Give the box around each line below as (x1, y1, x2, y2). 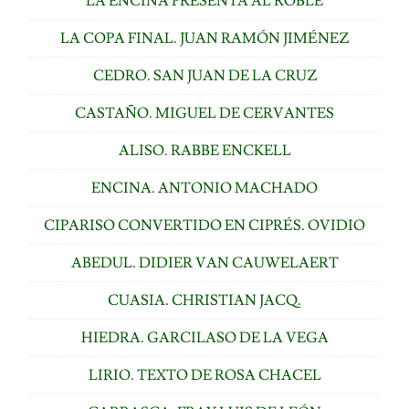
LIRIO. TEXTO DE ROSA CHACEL (88, 365, 321, 384)
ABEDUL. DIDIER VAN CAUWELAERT (70, 253, 339, 272)
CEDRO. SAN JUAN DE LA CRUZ (92, 66, 317, 85)
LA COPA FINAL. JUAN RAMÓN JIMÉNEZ (60, 28, 349, 47)
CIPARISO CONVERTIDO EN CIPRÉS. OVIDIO (44, 215, 365, 235)
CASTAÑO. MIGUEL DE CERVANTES (75, 103, 334, 122)
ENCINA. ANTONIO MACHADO (91, 178, 318, 197)
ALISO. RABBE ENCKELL (118, 141, 291, 160)
